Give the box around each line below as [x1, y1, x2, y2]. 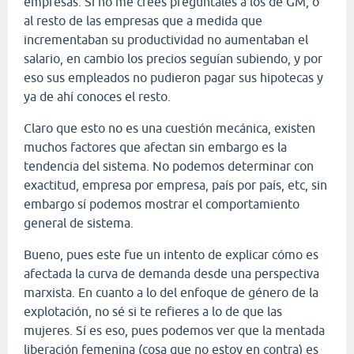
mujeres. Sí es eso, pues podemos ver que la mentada [24, 322, 325, 337]
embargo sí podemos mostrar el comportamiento [24, 196, 299, 211]
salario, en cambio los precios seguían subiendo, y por [24, 51, 322, 66]
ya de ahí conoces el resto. [24, 88, 171, 104]
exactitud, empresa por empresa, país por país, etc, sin [24, 177, 327, 192]
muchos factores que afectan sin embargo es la [24, 139, 287, 154]
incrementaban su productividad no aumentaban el [24, 32, 308, 47]
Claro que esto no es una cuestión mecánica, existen [24, 120, 315, 135]
